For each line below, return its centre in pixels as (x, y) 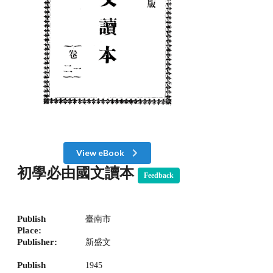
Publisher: (37, 242)
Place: (29, 231)
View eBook (101, 152)
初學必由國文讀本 (77, 173)
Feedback (158, 175)
